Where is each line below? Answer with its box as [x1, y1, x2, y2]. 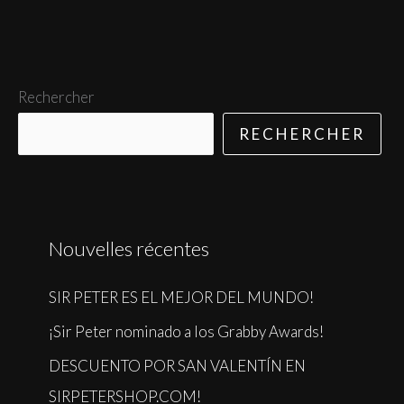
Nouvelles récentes [49, 235, 209, 261]
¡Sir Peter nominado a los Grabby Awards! [49, 322, 324, 342]
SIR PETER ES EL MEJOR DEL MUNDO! [49, 287, 314, 307]
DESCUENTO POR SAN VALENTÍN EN [49, 356, 306, 376]
